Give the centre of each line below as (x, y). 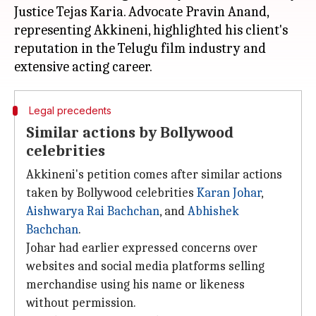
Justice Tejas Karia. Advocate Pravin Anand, (141, 12)
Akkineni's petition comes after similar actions (154, 175)
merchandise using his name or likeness (135, 285)
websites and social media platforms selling (145, 266)
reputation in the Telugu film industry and (140, 48)
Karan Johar (229, 193)
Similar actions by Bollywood (130, 133)
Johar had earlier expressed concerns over (142, 248)
